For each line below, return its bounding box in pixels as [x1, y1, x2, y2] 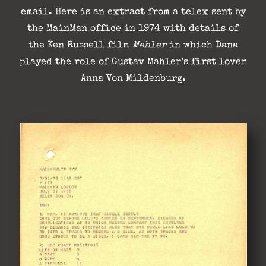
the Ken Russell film [28, 41, 132, 51]
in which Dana [166, 41, 238, 51]
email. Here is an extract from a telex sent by [20, 8, 246, 18]
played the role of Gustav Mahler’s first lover [20, 58, 246, 68]
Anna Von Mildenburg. [80, 74, 186, 84]
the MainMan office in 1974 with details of [27, 24, 239, 34]
